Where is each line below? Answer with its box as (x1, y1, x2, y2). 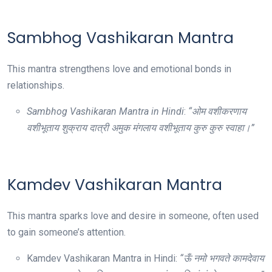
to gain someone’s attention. (7, 226, 126, 238)
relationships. (7, 80, 64, 91)
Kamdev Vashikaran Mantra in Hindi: (27, 253, 180, 264)
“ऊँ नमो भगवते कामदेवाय (180, 253, 264, 264)
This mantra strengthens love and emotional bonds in (7, 63, 231, 75)
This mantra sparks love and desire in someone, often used (7, 210, 259, 222)
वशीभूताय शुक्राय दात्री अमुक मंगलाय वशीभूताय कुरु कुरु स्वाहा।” (27, 122, 254, 134)
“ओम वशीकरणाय (188, 106, 246, 117)
